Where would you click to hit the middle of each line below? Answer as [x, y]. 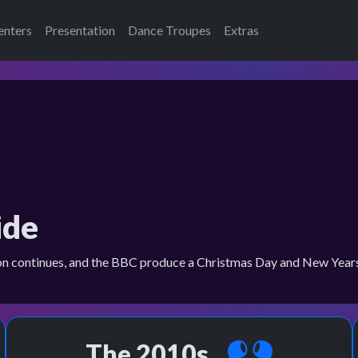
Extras [241, 30]
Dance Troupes [169, 30]
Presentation [80, 30]
